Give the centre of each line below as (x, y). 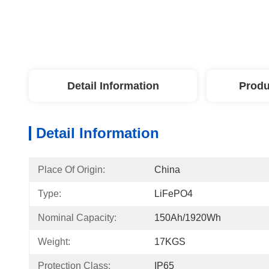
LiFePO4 (174, 194)
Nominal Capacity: (77, 218)
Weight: (54, 242)
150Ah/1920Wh (188, 218)
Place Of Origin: (71, 170)
